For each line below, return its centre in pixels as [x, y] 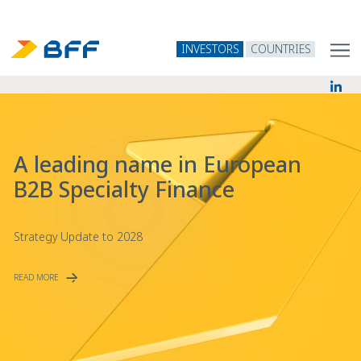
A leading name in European [158, 164]
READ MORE [37, 277]
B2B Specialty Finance [124, 189]
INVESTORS [210, 49]
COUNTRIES [280, 49]
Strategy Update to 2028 [79, 236]
